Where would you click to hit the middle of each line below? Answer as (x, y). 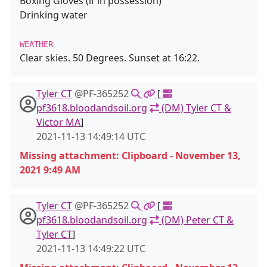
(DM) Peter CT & (196, 220)
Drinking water (54, 15)
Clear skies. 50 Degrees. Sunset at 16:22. (110, 58)
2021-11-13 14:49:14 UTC (91, 136)
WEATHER (36, 44)
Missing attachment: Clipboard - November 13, (130, 156)
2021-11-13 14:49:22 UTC (91, 249)
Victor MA (58, 122)
